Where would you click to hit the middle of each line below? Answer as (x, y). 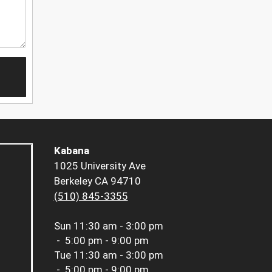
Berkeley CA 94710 (97, 181)
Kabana (71, 151)
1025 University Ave (100, 166)
